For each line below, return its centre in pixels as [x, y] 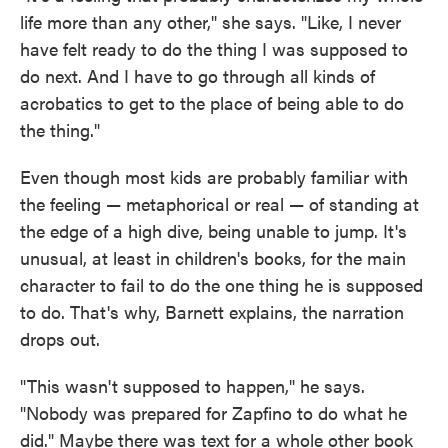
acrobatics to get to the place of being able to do [212, 102]
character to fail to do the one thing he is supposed [221, 284]
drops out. [60, 338]
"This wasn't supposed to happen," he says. [192, 385]
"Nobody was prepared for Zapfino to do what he [213, 412]
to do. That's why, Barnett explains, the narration [212, 311]
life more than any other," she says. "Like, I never [210, 21]
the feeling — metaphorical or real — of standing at [219, 203]
